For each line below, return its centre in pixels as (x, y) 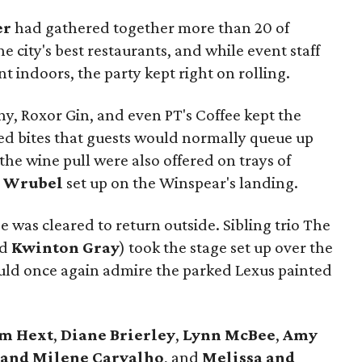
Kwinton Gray (65, 247)
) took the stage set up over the (226, 247)
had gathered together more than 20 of (150, 27)
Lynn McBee (229, 335)
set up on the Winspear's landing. (181, 183)
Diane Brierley (118, 335)
